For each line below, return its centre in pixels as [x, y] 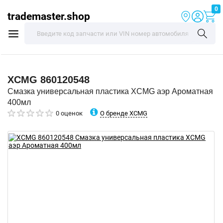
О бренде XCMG [124, 113]
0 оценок [69, 113]
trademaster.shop [49, 16]
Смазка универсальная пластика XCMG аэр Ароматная [110, 91]
